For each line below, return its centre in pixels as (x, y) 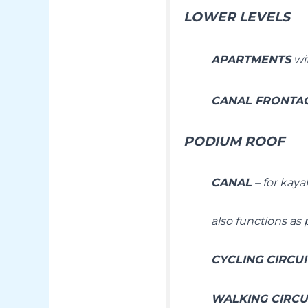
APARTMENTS (251, 59)
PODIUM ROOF (234, 142)
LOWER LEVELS (238, 17)
